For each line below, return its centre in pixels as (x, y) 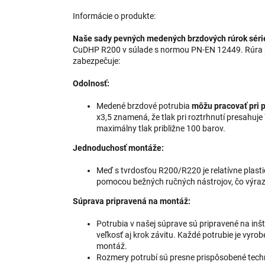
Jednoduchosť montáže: (118, 148)
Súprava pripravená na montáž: (132, 201)
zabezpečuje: (96, 61)
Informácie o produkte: (114, 16)
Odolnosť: (91, 84)
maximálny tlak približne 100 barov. (161, 129)
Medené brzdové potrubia (144, 106)
